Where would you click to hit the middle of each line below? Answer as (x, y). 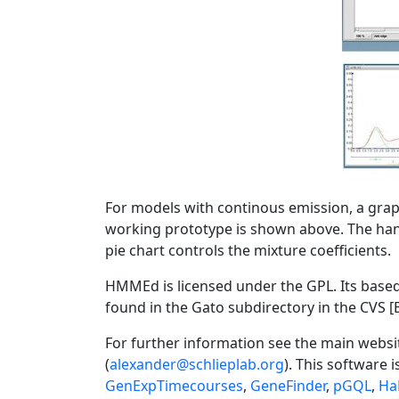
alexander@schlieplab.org (197, 364)
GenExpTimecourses (174, 386)
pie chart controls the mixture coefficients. (248, 250)
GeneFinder (288, 386)
